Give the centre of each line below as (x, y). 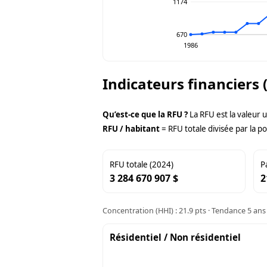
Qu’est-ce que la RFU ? (145, 115)
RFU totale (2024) (142, 165)
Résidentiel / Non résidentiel (176, 237)
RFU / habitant (131, 129)
